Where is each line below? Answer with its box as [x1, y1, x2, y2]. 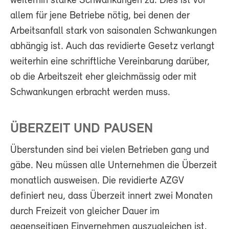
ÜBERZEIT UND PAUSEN [10, 122, 153, 136]
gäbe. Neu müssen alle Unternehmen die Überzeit [10, 161, 217, 171]
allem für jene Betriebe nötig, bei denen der [10, 10, 190, 21]
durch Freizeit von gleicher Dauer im [10, 207, 159, 217]
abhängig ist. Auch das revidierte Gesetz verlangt [10, 41, 215, 52]
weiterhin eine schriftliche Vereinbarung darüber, [10, 56, 210, 67]
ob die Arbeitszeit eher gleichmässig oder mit [10, 72, 197, 82]
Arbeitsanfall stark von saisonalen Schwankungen [10, 26, 217, 36]
